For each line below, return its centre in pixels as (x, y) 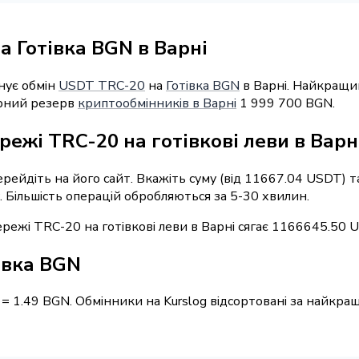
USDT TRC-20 (102, 85)
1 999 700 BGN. (286, 103)
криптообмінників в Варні (157, 103)
